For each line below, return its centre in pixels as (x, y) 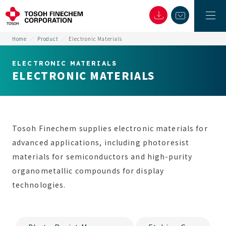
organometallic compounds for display (88, 171)
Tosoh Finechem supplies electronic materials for (110, 128)
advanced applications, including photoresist (101, 142)
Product (48, 39)
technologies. (39, 185)
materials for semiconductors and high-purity (102, 156)
